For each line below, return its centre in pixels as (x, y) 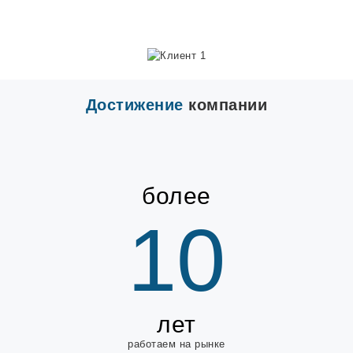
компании (225, 105)
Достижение (134, 105)
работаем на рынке (176, 344)
